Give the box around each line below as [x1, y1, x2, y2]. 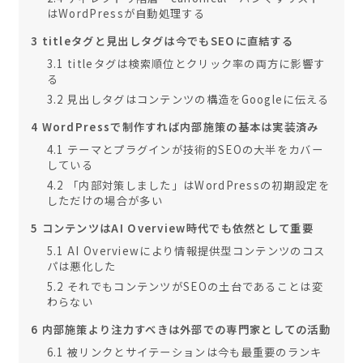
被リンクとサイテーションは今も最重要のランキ [63, 344, 322, 360]
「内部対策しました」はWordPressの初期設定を [63, 177, 330, 193]
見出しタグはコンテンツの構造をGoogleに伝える [63, 91, 330, 107]
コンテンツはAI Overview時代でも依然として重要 [38, 220, 314, 236]
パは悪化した [46, 258, 117, 274]
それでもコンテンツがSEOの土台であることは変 [63, 278, 323, 294]
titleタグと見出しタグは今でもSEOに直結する [38, 32, 294, 49]
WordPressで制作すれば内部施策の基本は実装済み [38, 118, 319, 135]
